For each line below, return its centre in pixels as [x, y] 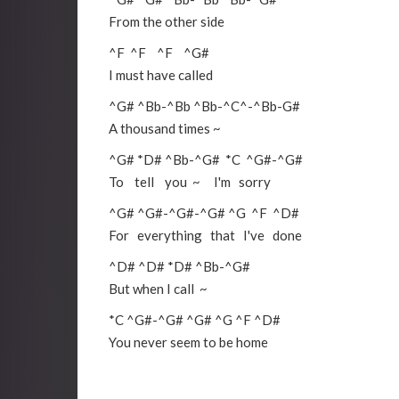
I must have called [161, 75]
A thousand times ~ [165, 129]
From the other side [167, 22]
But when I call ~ [158, 289]
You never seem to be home [188, 342]
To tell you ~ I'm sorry [190, 182]
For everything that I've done [205, 236]
